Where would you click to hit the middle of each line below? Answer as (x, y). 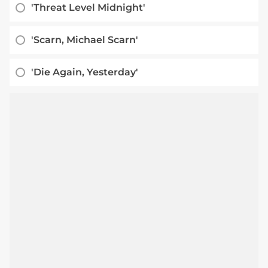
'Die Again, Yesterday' (85, 72)
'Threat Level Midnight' (88, 7)
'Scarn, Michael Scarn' (85, 39)
